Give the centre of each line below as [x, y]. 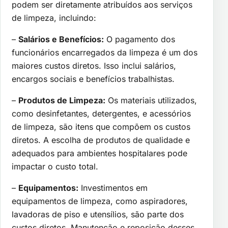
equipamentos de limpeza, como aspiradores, [100, 201]
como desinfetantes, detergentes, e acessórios [101, 113]
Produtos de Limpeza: [62, 100]
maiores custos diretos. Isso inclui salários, [94, 65]
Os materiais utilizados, [151, 100]
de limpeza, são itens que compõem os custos [101, 126]
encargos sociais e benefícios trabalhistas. [93, 79]
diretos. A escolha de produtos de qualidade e [101, 140]
